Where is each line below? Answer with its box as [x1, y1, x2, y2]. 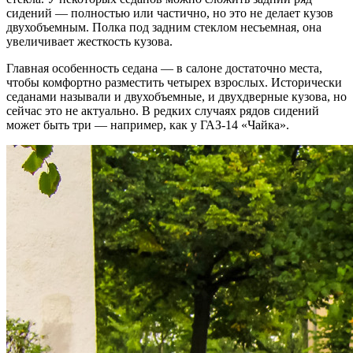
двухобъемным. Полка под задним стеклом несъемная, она [6, 20, 321, 35]
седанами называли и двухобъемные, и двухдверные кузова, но [6, 90, 347, 104]
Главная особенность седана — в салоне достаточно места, [6, 61, 322, 76]
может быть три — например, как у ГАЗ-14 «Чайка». [6, 118, 289, 132]
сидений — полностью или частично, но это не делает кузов [6, 6, 333, 20]
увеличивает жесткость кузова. [6, 35, 173, 49]
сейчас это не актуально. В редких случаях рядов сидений [6, 104, 319, 118]
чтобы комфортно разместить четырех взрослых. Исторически [6, 76, 342, 90]
